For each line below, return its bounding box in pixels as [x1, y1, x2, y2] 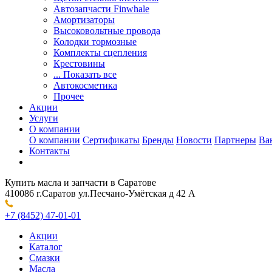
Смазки [29, 253, 60, 263]
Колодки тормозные [53, 36, 137, 47]
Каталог [29, 242, 63, 252]
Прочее [53, 91, 84, 101]
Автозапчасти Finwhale [53, 4, 149, 14]
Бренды [142, 135, 174, 145]
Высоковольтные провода [53, 25, 160, 36]
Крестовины [53, 58, 105, 69]
